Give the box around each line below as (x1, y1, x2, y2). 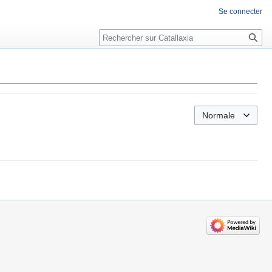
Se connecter (219, 7, 262, 16)
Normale (202, 110, 235, 120)
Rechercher (98, 29, 165, 42)
